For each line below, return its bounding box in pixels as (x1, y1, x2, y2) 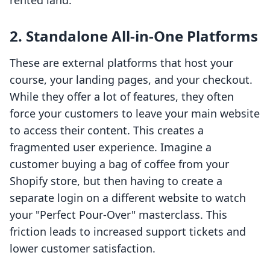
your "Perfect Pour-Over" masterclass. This (10, 207, 227, 222)
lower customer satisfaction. (10, 241, 155, 256)
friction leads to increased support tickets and (10, 224, 246, 239)
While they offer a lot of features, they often (10, 89, 234, 104)
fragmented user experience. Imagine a (10, 140, 212, 155)
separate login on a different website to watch (10, 190, 246, 206)
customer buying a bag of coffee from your (10, 157, 229, 172)
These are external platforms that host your (10, 55, 233, 71)
